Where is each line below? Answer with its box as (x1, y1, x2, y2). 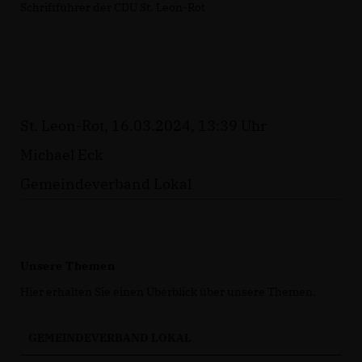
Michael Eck (20, 145, 103, 165)
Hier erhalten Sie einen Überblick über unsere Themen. (20, 284, 316, 300)
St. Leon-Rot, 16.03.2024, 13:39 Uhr (20, 116, 267, 136)
